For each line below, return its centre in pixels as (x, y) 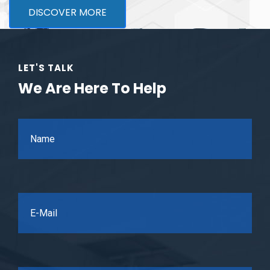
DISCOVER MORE (67, 12)
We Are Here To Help (92, 88)
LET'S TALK (46, 68)
